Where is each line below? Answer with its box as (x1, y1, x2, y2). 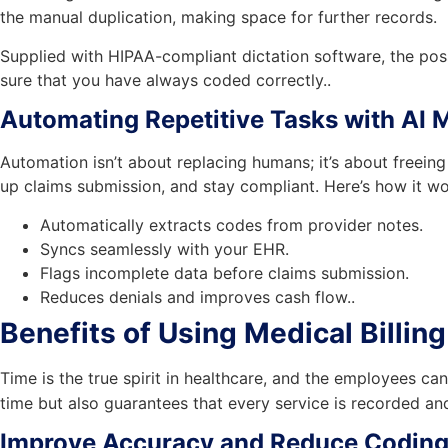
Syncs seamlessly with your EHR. (40, 238, 289, 259)
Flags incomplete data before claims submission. (40, 262, 409, 283)
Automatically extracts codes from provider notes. (40, 214, 423, 235)
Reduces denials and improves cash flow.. (40, 286, 355, 307)
